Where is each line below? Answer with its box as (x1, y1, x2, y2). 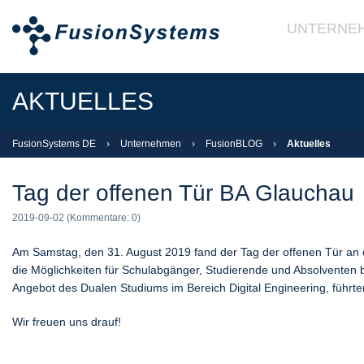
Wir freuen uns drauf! (12, 315, 121, 328)
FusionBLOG (206, 138, 262, 149)
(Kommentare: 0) (64, 212, 141, 223)
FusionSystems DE (12, 138, 96, 149)
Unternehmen (120, 138, 181, 149)
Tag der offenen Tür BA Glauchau (12, 180, 354, 206)
